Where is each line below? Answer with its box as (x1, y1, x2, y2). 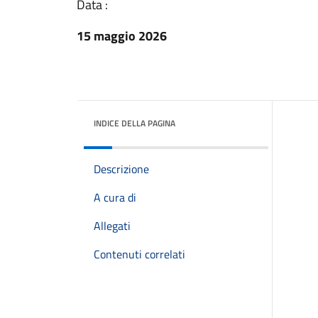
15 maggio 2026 (77, 26, 167, 45)
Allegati (94, 217, 131, 234)
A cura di (94, 189, 136, 206)
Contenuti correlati (94, 246, 185, 263)
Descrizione (94, 160, 149, 177)
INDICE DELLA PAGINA (94, 116, 175, 130)
